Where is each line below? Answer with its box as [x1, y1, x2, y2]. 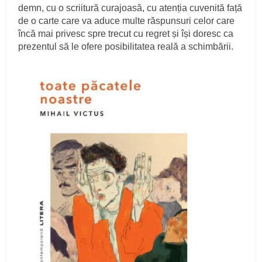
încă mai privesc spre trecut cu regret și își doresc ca [18, 28, 234, 39]
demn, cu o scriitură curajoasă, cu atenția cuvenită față [18, 2, 243, 13]
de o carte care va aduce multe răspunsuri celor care [18, 15, 235, 26]
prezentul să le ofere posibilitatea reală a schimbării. [18, 41, 234, 51]
